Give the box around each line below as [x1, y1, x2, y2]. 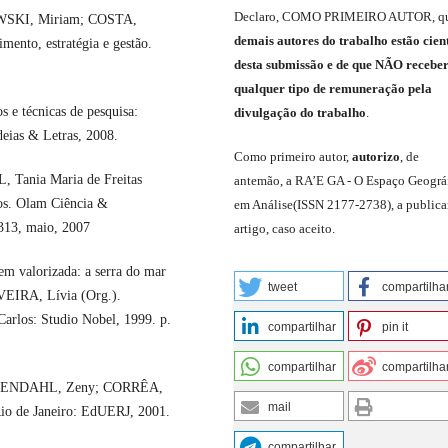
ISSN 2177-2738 [297, 197, 387, 213]
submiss [266, 57, 310, 73]
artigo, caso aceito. [234, 221, 335, 237]
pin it [382, 320, 409, 335]
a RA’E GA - [286, 173, 354, 189]
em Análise [234, 197, 293, 213]
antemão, [234, 173, 286, 189]
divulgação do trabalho [234, 105, 366, 121]
